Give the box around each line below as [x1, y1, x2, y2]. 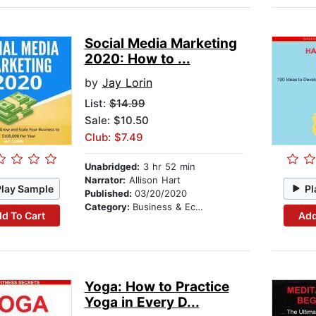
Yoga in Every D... [84, 294, 200, 311]
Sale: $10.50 [84, 114, 149, 128]
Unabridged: [84, 161, 140, 173]
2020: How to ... [84, 51, 190, 68]
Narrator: [84, 174, 126, 186]
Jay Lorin [102, 75, 152, 90]
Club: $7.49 [84, 130, 143, 145]
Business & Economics [132, 201, 195, 213]
